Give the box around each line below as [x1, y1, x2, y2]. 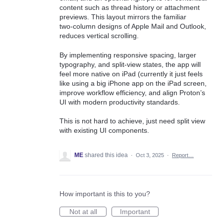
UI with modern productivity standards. [59, 98, 180, 106]
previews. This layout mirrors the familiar [59, 13, 186, 21]
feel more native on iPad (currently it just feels [59, 69, 203, 78]
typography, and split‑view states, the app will [59, 60, 201, 68]
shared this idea [85, 152, 129, 159]
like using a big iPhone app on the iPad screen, [59, 79, 207, 87]
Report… [172, 152, 194, 159]
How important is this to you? [59, 190, 150, 198]
